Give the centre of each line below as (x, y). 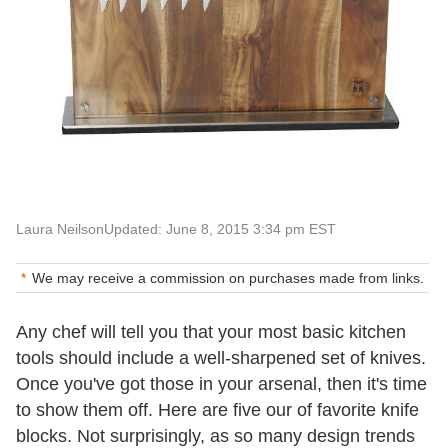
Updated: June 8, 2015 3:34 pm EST (220, 229)
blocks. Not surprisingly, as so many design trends (215, 436)
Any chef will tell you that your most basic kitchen (211, 332)
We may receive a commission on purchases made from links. (228, 278)
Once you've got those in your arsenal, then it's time (221, 384)
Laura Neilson (60, 229)
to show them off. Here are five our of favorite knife (217, 410)
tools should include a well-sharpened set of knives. (221, 358)
